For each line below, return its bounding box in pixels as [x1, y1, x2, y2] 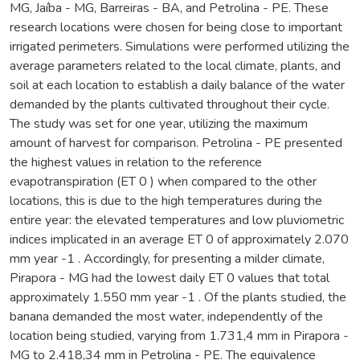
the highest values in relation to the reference [10, 153, 262, 171]
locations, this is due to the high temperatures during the [10, 191, 322, 210]
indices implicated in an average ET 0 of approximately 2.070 [10, 230, 349, 248]
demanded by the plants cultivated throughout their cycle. [10, 95, 329, 113]
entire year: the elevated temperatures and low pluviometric [10, 211, 344, 229]
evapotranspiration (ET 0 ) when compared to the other [10, 172, 317, 190]
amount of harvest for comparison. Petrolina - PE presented [10, 133, 342, 152]
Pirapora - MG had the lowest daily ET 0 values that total [10, 268, 329, 287]
